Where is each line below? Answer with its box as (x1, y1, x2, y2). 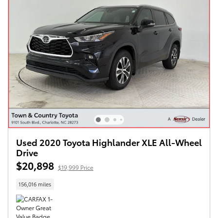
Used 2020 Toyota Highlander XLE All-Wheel (16, 135, 202, 148)
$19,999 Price (58, 163, 93, 171)
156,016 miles (18, 180, 52, 188)
